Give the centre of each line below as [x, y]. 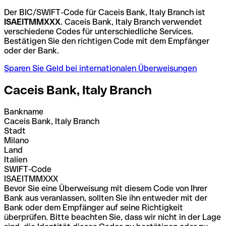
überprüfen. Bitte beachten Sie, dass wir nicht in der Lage [112, 217]
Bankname [24, 111]
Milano [16, 140]
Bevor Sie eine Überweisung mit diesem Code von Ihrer [106, 188]
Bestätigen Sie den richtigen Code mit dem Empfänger [107, 41]
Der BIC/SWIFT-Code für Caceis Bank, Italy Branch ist [105, 12]
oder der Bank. [32, 50]
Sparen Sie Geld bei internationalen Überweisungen [100, 68]
